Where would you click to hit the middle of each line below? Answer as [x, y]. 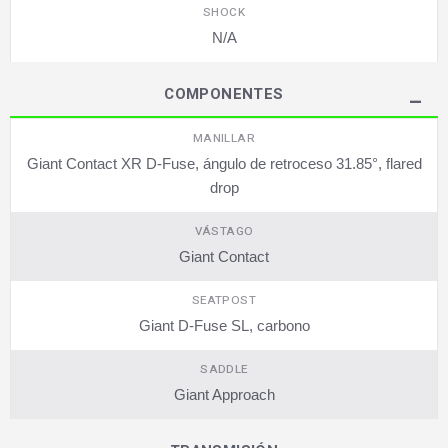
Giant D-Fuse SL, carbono [224, 325]
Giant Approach [224, 394]
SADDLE [224, 369]
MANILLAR [224, 138]
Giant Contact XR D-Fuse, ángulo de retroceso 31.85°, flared [224, 163]
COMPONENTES [224, 93]
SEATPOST [224, 300]
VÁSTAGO [224, 231]
